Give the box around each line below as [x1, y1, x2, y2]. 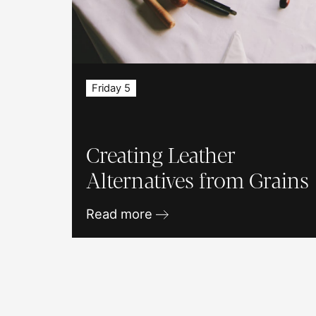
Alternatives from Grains [86, 169, 310, 193]
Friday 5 [92, 81, 131, 95]
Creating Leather [86, 144, 236, 167]
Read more [86, 205, 157, 221]
